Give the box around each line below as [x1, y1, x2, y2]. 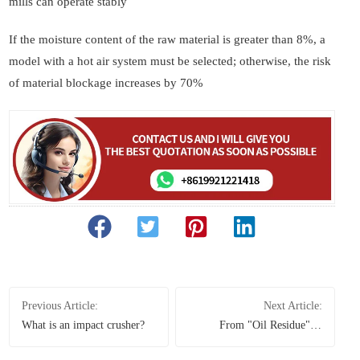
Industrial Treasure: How [207, 337, 322, 350]
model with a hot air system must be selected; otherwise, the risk [9, 55, 331, 68]
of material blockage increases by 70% [9, 76, 203, 90]
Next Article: [263, 300, 322, 313]
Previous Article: [22, 300, 98, 313]
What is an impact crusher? [22, 319, 145, 332]
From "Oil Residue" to [219, 319, 322, 332]
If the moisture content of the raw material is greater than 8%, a [9, 33, 325, 47]
